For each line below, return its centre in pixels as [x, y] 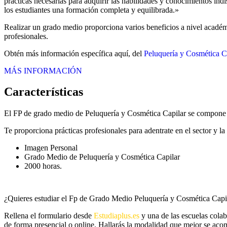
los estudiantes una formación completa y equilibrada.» [91, 10]
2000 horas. [43, 166]
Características [44, 92]
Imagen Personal [51, 148]
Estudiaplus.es [117, 216]
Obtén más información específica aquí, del [74, 53]
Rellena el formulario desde [49, 216]
